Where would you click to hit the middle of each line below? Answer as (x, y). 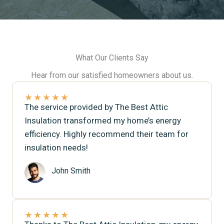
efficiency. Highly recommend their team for (106, 134)
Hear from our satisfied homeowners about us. (112, 75)
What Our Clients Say (112, 58)
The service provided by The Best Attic (96, 107)
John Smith (71, 171)
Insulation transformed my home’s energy (103, 120)
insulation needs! (56, 147)
